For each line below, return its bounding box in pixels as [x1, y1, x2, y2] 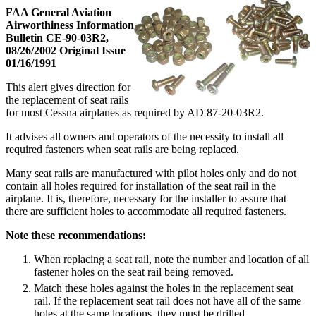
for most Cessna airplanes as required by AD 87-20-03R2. [6, 106, 264, 119]
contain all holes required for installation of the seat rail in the [6, 179, 276, 192]
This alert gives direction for [6, 80, 130, 93]
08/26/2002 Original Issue [6, 44, 126, 56]
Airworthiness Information [6, 18, 134, 31]
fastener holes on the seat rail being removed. [34, 265, 233, 278]
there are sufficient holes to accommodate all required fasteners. [6, 205, 286, 217]
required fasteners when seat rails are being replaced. [6, 142, 239, 155]
